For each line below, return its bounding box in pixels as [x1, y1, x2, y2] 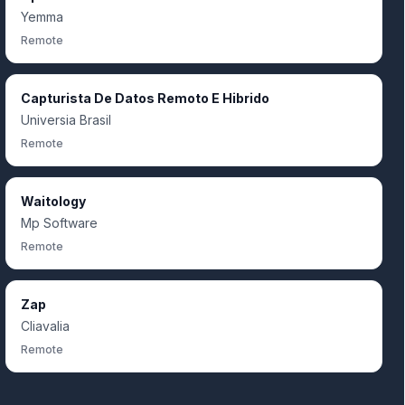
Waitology [21, 193, 86, 209]
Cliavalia [21, 318, 70, 334]
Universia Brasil [21, 112, 111, 127]
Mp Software [21, 215, 98, 231]
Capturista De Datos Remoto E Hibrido [21, 90, 269, 106]
